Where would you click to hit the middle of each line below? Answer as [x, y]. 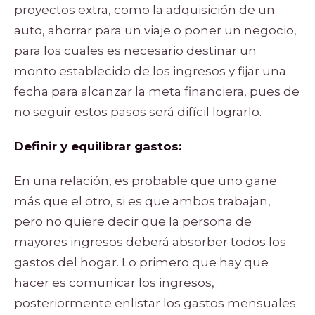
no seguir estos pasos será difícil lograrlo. [139, 111]
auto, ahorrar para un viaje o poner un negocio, [155, 30]
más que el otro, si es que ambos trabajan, [142, 201]
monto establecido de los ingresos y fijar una [150, 71]
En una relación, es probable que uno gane [146, 180]
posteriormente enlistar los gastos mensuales [155, 303]
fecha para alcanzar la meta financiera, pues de [157, 91]
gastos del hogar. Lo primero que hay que [141, 262]
